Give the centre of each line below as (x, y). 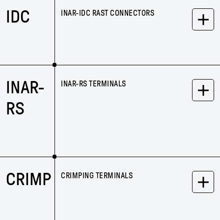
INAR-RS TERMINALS (94, 84)
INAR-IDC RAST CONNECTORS (108, 13)
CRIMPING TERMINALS (97, 176)
